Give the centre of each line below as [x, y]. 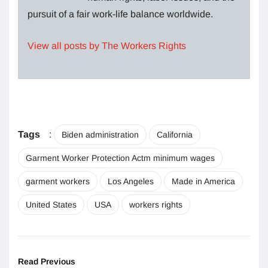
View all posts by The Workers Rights [107, 45]
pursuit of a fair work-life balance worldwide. [120, 14]
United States [51, 204]
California [175, 134]
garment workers [58, 181]
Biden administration [100, 134]
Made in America [203, 181]
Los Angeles [131, 181]
